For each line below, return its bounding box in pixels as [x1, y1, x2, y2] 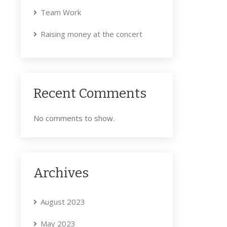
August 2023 [41, 197, 85, 207]
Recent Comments [33, 86, 146, 102]
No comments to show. [33, 113, 115, 124]
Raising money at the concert [41, 29, 142, 40]
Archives [33, 165, 89, 181]
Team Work [41, 7, 81, 18]
